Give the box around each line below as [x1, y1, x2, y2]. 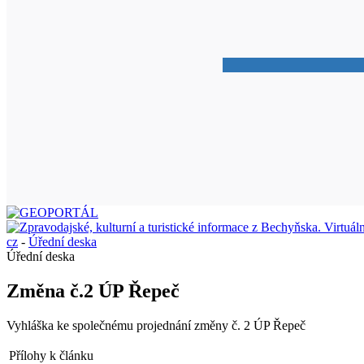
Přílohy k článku [9, 348, 93, 362]
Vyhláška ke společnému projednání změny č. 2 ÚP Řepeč [6, 318, 305, 332]
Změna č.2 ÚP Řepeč [6, 279, 180, 301]
